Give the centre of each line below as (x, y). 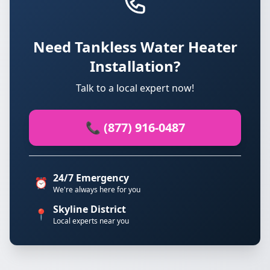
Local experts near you (91, 221)
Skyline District (89, 209)
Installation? (135, 66)
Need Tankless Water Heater (135, 47)
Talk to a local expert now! (135, 88)
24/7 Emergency (91, 178)
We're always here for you (97, 190)
